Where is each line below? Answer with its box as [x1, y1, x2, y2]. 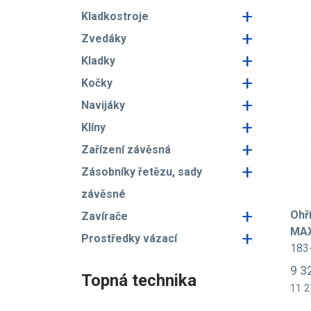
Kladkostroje [81, 10, 149, 23]
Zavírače [81, 210, 128, 223]
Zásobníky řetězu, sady [81, 165, 202, 178]
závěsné [81, 187, 126, 201]
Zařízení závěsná [81, 143, 171, 156]
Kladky [81, 54, 115, 67]
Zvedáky [81, 32, 126, 45]
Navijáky [81, 99, 125, 112]
